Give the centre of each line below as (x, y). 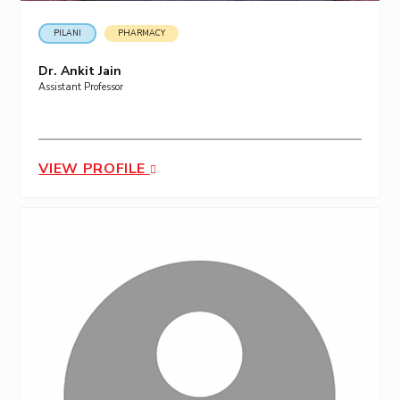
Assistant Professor (81, 87)
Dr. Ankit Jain (80, 71)
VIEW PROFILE (94, 169)
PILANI (68, 33)
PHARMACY (142, 33)
